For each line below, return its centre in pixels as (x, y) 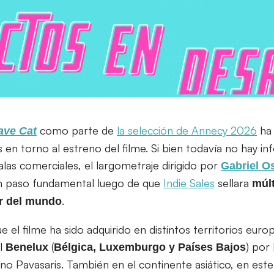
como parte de (77, 130)
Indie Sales (189, 183)
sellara (233, 183)
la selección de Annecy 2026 (187, 130)
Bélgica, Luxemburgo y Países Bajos (150, 247)
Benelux (27, 247)
